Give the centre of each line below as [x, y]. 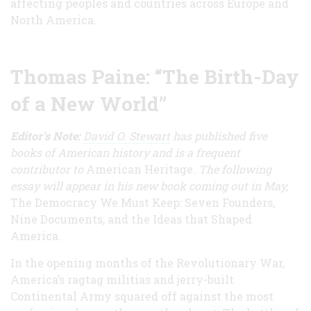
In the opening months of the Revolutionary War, [148, 262]
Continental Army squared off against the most [142, 296]
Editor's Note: [45, 135]
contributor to [48, 169]
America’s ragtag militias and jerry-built [122, 279]
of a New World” [89, 103]
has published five [219, 135]
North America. [53, 19]
